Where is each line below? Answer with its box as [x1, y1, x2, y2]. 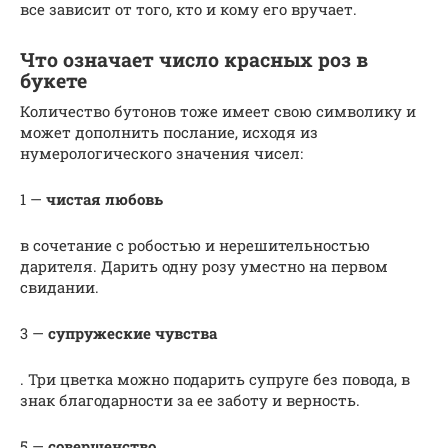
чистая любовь [46, 188, 163, 209]
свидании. [20, 276, 99, 297]
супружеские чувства [48, 322, 217, 343]
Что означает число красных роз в [20, 46, 368, 72]
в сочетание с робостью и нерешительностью [20, 234, 370, 255]
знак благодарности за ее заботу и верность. [20, 389, 360, 410]
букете [20, 67, 87, 93]
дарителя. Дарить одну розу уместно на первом [20, 255, 388, 276]
